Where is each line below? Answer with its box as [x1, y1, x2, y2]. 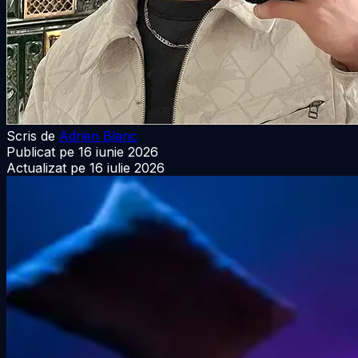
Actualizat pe [6, 159, 86, 176]
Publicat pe [6, 143, 74, 160]
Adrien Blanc [59, 127, 137, 144]
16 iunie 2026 [78, 143, 158, 160]
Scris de [6, 127, 55, 144]
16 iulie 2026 [89, 159, 165, 176]
